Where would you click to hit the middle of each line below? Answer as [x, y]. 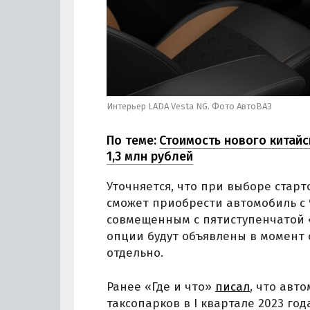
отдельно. [135, 253]
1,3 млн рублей [150, 156]
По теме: [131, 140]
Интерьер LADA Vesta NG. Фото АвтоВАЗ [189, 106]
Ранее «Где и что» [161, 287]
